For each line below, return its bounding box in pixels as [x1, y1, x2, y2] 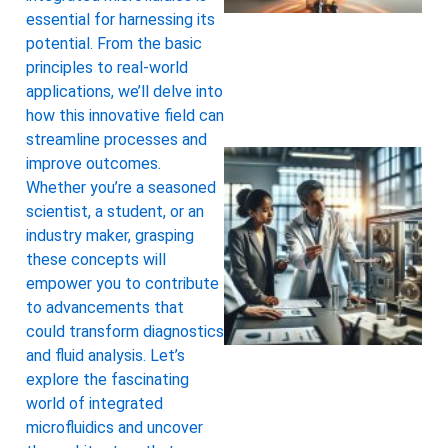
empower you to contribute [26, 273, 219, 293]
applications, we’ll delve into [26, 81, 223, 101]
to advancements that [26, 297, 184, 317]
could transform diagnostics [26, 321, 224, 341]
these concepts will [26, 249, 166, 269]
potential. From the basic [26, 33, 202, 53]
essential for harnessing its [26, 9, 215, 29]
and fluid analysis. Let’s [26, 345, 185, 365]
